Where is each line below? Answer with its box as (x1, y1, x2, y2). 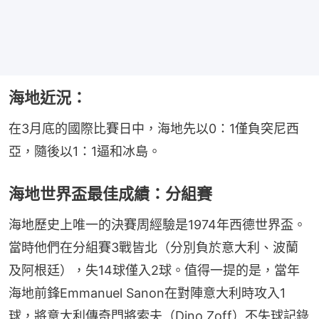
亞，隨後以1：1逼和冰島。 (9, 144, 161, 159)
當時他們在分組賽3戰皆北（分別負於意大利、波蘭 (9, 240, 298, 256)
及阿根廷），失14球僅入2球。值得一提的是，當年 (9, 263, 300, 278)
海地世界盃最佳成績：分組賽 (9, 184, 212, 204)
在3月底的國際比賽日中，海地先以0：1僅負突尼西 (9, 121, 299, 137)
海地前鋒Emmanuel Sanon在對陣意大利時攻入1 (9, 286, 286, 301)
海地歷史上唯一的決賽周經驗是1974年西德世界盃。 (9, 217, 306, 233)
